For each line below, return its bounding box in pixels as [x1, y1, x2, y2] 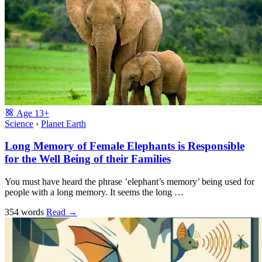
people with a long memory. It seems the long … [5, 187, 184, 198]
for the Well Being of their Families [5, 153, 171, 166]
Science [5, 118, 33, 129]
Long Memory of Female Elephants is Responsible [5, 140, 244, 153]
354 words [5, 207, 46, 218]
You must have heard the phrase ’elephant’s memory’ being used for [5, 177, 254, 187]
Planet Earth [41, 118, 86, 129]
